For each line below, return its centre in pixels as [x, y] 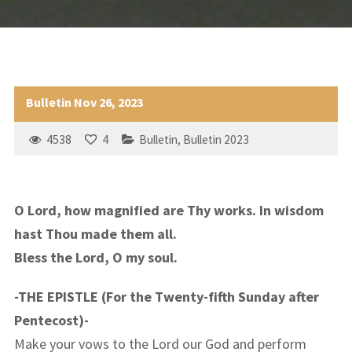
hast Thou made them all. [95, 233]
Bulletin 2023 [216, 139]
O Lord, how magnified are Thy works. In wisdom [169, 210]
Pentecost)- [51, 320]
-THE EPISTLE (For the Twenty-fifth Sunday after [166, 296]
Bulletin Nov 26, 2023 [84, 102]
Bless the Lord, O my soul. [95, 257]
